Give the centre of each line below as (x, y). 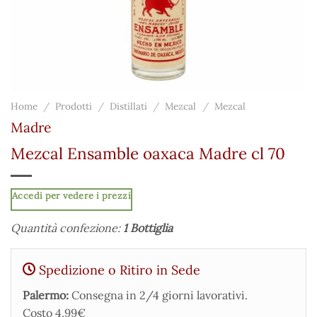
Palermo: (46, 295)
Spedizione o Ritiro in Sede (118, 270)
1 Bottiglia (148, 228)
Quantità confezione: (67, 228)
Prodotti (74, 106)
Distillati (129, 106)
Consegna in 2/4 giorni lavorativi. (158, 295)
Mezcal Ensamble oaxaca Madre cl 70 (148, 153)
